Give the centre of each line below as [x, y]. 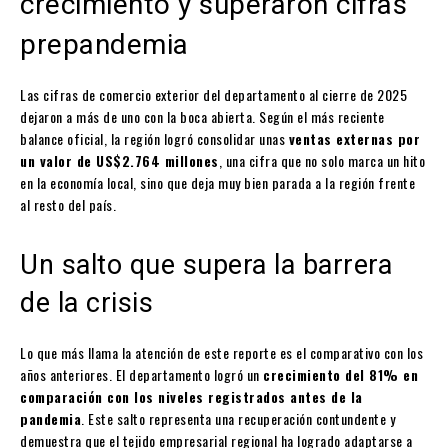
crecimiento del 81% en [340, 375]
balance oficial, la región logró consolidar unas [154, 139]
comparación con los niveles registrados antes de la [191, 397]
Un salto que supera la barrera [206, 265]
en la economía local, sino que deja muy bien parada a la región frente [217, 183]
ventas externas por [354, 139]
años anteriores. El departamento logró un [141, 375]
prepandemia [104, 45]
